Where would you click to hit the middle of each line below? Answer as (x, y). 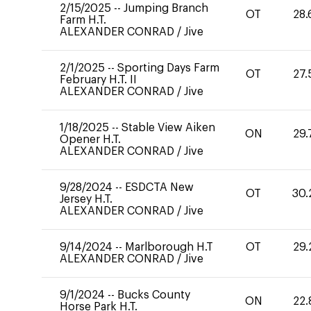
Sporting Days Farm (168, 68)
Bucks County (154, 295)
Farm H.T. (83, 20)
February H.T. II (98, 80)
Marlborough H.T (169, 247)
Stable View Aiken (168, 128)
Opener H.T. (90, 140)
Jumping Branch (166, 8)
